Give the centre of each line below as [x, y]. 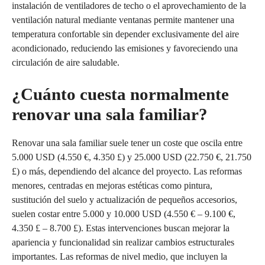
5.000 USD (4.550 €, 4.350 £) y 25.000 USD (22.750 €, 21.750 [132, 157]
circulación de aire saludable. [66, 62]
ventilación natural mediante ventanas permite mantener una [123, 20]
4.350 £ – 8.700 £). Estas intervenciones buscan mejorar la [121, 228]
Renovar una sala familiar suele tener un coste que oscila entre [127, 143]
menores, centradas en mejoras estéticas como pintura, [112, 185]
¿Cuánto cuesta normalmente [120, 94]
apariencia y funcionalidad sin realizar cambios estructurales [123, 242]
